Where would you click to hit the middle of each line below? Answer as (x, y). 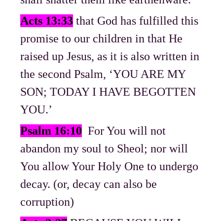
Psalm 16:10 (51, 131)
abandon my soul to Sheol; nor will (104, 149)
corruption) (47, 202)
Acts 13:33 (47, 21)
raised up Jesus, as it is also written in (110, 56)
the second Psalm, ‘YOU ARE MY (103, 74)
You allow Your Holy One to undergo (110, 166)
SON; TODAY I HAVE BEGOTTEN (108, 92)
